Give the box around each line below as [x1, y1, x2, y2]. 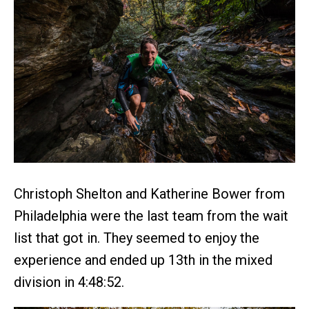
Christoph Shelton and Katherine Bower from [14, 186, 285, 203]
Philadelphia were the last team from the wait [14, 208, 288, 225]
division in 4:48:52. [14, 274, 124, 291]
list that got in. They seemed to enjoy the [14, 230, 259, 247]
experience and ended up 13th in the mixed [14, 252, 272, 269]
